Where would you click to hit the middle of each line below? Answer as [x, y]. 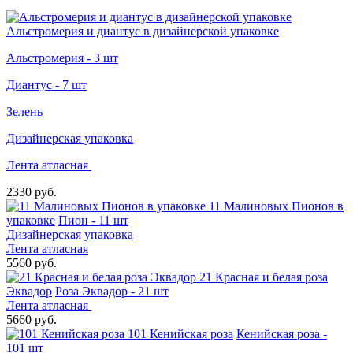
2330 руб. [32, 191]
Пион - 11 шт [93, 220]
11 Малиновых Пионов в [276, 206]
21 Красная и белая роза [264, 277]
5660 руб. [32, 319]
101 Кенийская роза [180, 333]
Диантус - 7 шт [46, 84]
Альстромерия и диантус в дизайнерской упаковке [143, 31]
